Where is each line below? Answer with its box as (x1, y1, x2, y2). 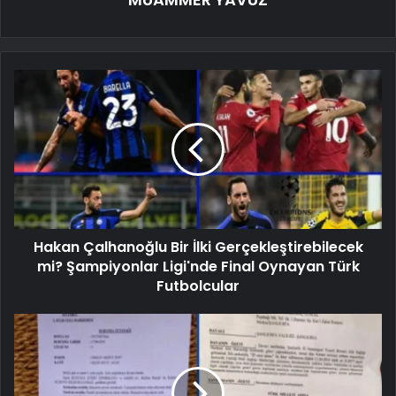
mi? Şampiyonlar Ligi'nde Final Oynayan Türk (36, 255, 360, 277)
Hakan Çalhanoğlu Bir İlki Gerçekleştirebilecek (33, 236, 363, 257)
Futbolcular (156, 275, 240, 296)
